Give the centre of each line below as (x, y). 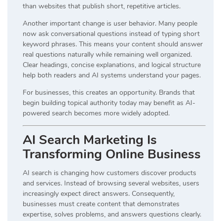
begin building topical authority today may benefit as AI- (109, 103)
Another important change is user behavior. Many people (110, 23)
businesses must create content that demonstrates (101, 204)
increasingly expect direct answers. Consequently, (99, 193)
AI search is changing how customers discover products (110, 173)
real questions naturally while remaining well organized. (107, 54)
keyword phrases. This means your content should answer (113, 44)
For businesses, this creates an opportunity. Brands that (109, 92)
